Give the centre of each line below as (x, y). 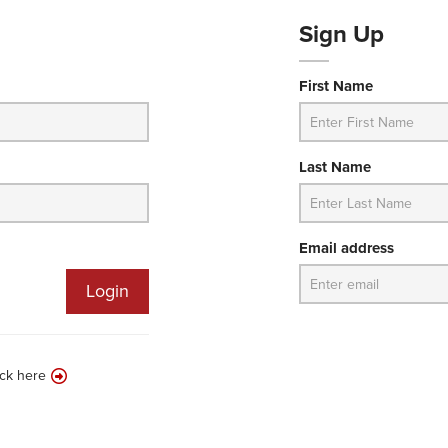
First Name (336, 86)
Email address (346, 248)
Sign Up (341, 34)
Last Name (335, 167)
